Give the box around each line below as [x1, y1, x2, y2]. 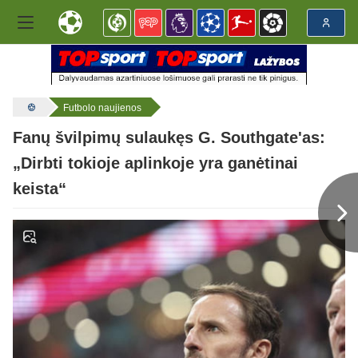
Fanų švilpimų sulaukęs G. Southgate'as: [13, 129, 325, 147]
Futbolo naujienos [63, 102, 141, 113]
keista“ [13, 180, 66, 198]
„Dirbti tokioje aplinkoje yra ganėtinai [13, 154, 298, 173]
